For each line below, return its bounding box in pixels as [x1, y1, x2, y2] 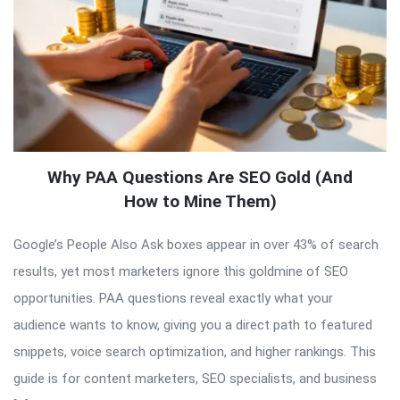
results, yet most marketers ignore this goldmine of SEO [13, 262, 348, 279]
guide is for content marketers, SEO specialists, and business [13, 370, 377, 387]
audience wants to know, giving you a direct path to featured [13, 316, 372, 333]
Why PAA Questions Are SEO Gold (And [47, 166, 353, 187]
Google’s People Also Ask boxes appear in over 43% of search [13, 236, 379, 253]
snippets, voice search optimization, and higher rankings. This [13, 343, 376, 360]
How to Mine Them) [123, 190, 277, 212]
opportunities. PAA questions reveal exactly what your [13, 289, 333, 306]
